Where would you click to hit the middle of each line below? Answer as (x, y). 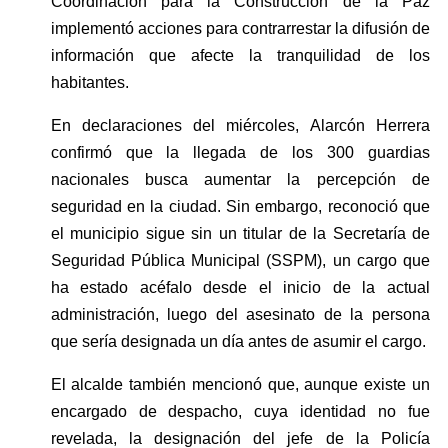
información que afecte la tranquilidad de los (240, 55)
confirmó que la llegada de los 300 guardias (240, 152)
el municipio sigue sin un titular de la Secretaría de (240, 233)
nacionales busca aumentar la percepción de (240, 179)
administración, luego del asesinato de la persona (240, 314)
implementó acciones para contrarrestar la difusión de (240, 28)
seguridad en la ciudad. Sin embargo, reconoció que (240, 206)
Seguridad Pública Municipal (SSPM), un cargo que (240, 260)
